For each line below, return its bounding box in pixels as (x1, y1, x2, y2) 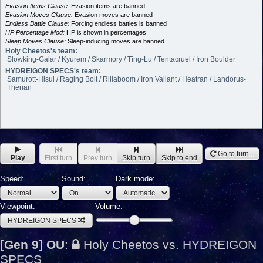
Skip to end (161, 153, 197, 162)
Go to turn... (216, 149, 254, 158)
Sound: (62, 174, 86, 184)
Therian (7, 83, 32, 92)
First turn (45, 153, 72, 162)
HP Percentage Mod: (5, 29, 65, 36)
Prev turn (83, 153, 112, 162)
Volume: (95, 202, 123, 211)
